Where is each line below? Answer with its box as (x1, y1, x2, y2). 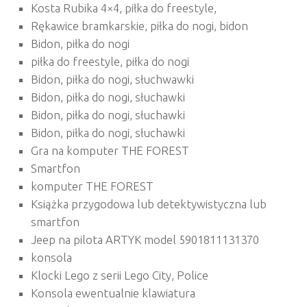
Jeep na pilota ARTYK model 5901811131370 (31, 233, 259, 247)
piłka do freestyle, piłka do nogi (31, 55, 189, 69)
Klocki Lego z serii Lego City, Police (31, 269, 208, 282)
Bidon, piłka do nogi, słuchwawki (31, 73, 194, 86)
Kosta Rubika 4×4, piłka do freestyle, (31, 1, 217, 15)
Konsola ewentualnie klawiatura (31, 286, 195, 300)
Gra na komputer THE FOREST (31, 144, 189, 158)
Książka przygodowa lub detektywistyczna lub (31, 197, 267, 211)
